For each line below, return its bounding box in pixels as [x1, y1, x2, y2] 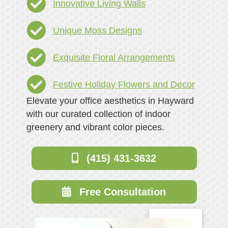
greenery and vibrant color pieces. [26, 122, 164, 133]
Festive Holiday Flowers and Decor [53, 79, 195, 90]
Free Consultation [79, 186, 166, 197]
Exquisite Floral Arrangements [53, 52, 175, 63]
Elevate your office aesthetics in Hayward [26, 96, 194, 106]
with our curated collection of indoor [26, 109, 170, 120]
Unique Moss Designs [53, 25, 142, 36]
